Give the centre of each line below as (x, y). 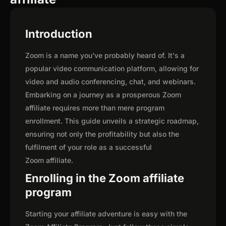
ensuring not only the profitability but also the (102, 134)
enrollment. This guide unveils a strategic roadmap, (112, 121)
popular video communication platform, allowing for (112, 69)
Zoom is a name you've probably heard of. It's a (105, 55)
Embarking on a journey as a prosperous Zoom (103, 95)
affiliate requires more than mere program (95, 108)
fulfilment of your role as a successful (89, 147)
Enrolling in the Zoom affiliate (105, 178)
